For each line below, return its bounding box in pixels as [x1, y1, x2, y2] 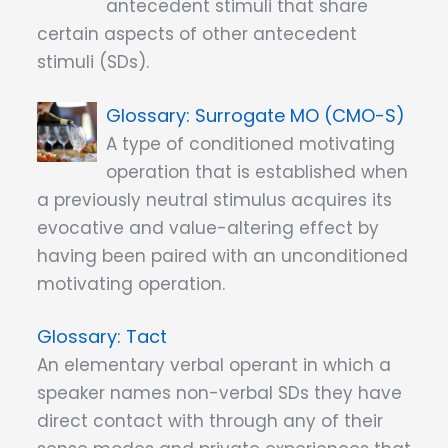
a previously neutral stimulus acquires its [37, 187, 392, 212]
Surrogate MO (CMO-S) [195, 102, 406, 128]
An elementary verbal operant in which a [37, 353, 391, 378]
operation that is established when [106, 159, 409, 184]
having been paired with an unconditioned [37, 243, 408, 268]
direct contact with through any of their [37, 409, 383, 434]
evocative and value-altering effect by [37, 215, 379, 240]
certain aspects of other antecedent [37, 22, 357, 47]
